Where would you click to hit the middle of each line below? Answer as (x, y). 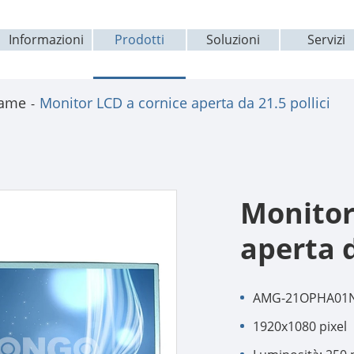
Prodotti (139, 39)
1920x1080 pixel (300, 326)
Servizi (326, 39)
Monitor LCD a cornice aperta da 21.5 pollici (185, 103)
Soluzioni (233, 39)
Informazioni (46, 39)
